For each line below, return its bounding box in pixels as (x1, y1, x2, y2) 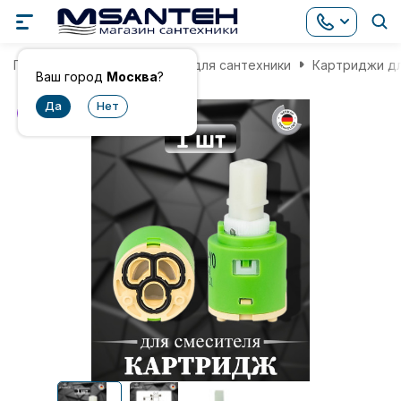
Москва (107, 69, 158, 84)
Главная (13, 56, 64, 73)
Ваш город (36, 69, 107, 84)
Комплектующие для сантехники (85, 56, 291, 73)
